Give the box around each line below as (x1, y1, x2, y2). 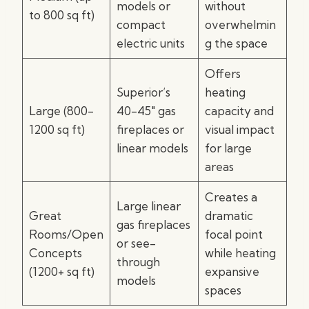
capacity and (204, 103, 274, 118)
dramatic (204, 208, 253, 223)
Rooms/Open (28, 227, 103, 241)
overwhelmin (204, 17, 276, 32)
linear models (116, 141, 188, 155)
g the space (204, 36, 268, 50)
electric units (116, 36, 185, 50)
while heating (204, 246, 276, 260)
